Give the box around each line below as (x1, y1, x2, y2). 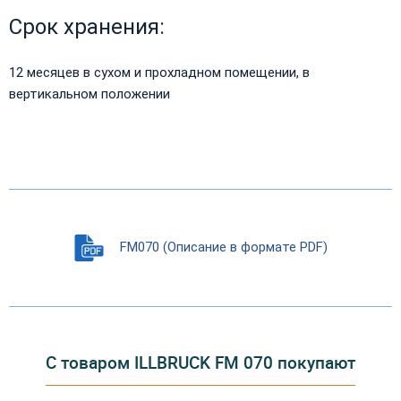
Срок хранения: (9, 13, 165, 39)
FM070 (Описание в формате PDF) (119, 238, 328, 255)
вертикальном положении (9, 85, 170, 102)
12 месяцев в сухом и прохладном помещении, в (9, 64, 310, 81)
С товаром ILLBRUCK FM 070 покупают (46, 350, 355, 374)
